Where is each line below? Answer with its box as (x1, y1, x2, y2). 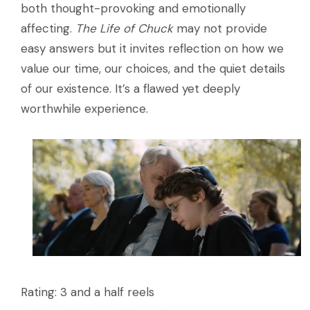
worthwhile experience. (21, 100, 148, 116)
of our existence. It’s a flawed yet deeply (21, 80, 240, 96)
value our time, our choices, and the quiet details (21, 60, 285, 76)
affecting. (21, 20, 75, 36)
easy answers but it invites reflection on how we (21, 40, 284, 56)
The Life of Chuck (75, 20, 173, 36)
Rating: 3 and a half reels (21, 284, 154, 300)
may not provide (173, 20, 267, 36)
